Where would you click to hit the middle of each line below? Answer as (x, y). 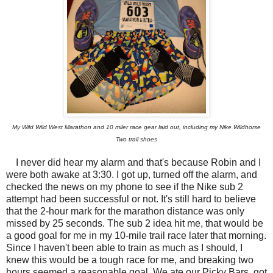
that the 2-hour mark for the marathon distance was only (125, 211)
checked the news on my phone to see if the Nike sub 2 (125, 187)
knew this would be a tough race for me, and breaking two (130, 260)
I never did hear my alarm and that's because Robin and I (133, 163)
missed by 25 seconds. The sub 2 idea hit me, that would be (135, 224)
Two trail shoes (136, 140)
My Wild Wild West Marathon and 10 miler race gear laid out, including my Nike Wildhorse (136, 127)
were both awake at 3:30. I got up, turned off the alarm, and (132, 175)
